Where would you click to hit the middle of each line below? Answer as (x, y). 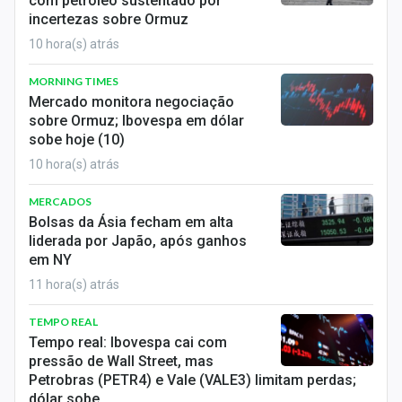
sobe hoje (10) (77, 140)
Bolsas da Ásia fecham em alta (131, 222)
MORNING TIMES (74, 81)
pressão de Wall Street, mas (121, 361)
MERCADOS (60, 201)
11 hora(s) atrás (74, 284)
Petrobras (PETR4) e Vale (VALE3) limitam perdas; (192, 380)
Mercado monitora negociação (131, 102)
